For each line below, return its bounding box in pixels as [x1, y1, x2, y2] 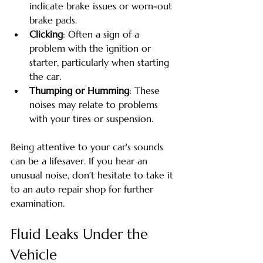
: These [129, 84, 163, 96]
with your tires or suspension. [29, 112, 153, 124]
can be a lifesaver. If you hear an [11, 154, 150, 167]
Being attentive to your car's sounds [11, 140, 166, 153]
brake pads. [29, 14, 77, 26]
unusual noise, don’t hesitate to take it [11, 168, 176, 181]
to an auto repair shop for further [11, 183, 156, 195]
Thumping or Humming [29, 84, 129, 96]
